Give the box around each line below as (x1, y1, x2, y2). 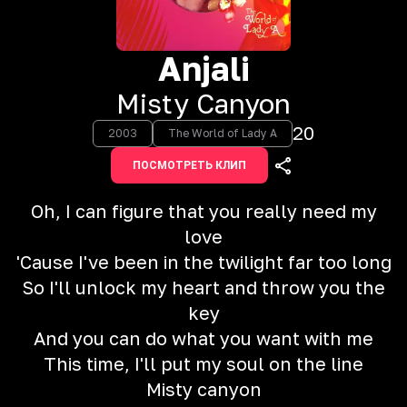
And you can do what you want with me (34, 327, 373, 349)
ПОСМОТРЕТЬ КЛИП (132, 159, 246, 172)
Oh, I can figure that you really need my (30, 200, 377, 222)
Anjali (157, 49, 250, 88)
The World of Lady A (168, 126, 277, 140)
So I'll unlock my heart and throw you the (22, 276, 385, 298)
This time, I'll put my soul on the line (44, 352, 363, 374)
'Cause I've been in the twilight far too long (15, 251, 392, 273)
